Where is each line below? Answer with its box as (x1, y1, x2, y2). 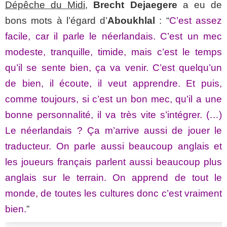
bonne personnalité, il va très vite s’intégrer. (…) (5, 109, 222, 121)
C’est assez (169, 15, 222, 26)
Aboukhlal (107, 15, 156, 26)
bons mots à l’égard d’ (5, 15, 108, 26)
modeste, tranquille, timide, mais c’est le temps (5, 47, 222, 58)
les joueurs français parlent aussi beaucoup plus (5, 157, 222, 168)
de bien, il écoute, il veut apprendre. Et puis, (5, 78, 222, 89)
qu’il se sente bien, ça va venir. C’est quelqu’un (5, 62, 222, 73)
